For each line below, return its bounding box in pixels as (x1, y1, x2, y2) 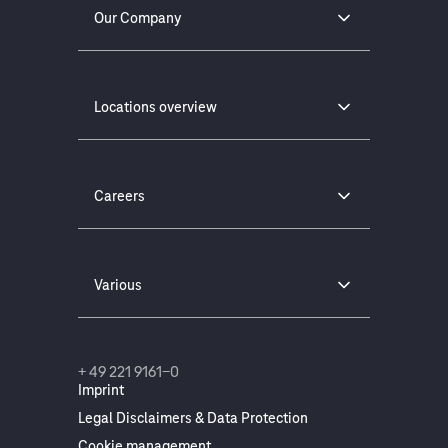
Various (94, 276, 142, 295)
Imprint (78, 381, 124, 400)
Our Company (94, 9, 182, 28)
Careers (94, 187, 145, 206)
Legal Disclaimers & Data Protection (78, 409, 308, 428)
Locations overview (94, 98, 217, 117)
